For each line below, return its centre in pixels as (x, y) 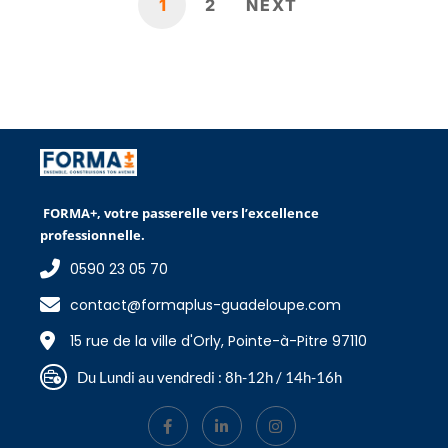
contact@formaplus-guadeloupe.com (205, 304)
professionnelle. (92, 234)
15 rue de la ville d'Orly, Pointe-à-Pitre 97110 (218, 340)
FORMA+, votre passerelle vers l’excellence (179, 212)
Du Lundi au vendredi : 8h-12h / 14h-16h (209, 377)
